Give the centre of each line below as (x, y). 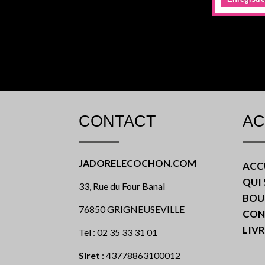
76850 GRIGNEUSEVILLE (131, 209)
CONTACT (117, 122)
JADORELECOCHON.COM (137, 163)
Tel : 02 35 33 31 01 (118, 232)
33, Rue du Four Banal (122, 186)
